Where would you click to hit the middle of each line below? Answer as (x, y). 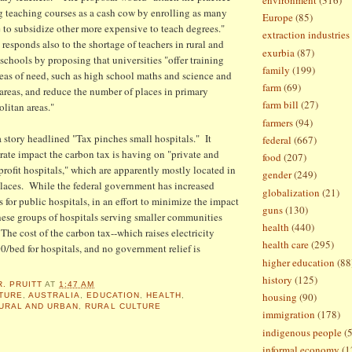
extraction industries (306, 35)
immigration (289, 315)
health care (286, 245)
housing (280, 297)
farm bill (280, 105)
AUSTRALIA (55, 295)
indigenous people (302, 332)
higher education (299, 262)
